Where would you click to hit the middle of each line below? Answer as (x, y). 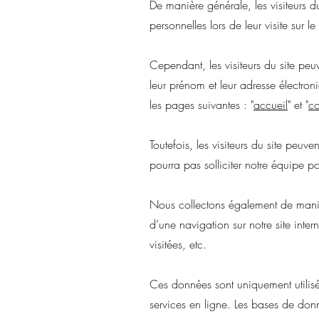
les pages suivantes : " (202, 105)
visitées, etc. (178, 244)
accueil (271, 105)
